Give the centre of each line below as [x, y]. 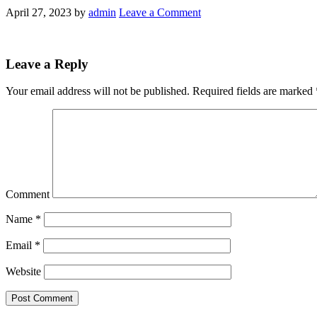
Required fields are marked [253, 91]
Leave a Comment [160, 12]
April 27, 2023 [39, 12]
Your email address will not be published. [98, 91]
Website [23, 272]
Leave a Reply [47, 64]
